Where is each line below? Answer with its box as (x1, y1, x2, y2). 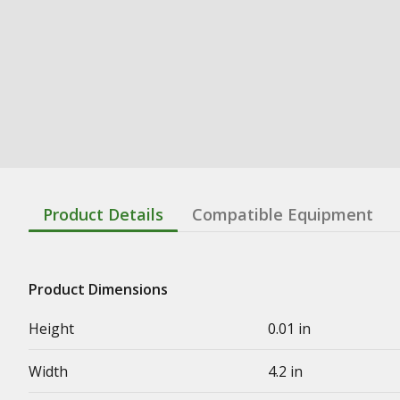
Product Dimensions (29, 279, 168, 299)
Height (29, 319, 74, 338)
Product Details (43, 204, 163, 225)
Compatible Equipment (192, 204, 373, 225)
